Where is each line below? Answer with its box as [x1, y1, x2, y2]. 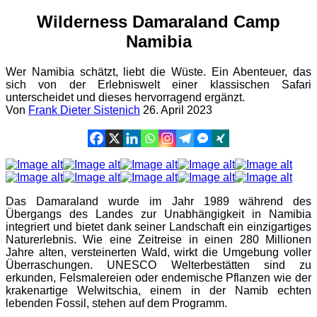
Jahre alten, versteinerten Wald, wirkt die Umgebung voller [6, 246, 311, 258]
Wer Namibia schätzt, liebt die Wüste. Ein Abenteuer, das [6, 65, 311, 78]
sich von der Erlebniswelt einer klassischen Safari [6, 78, 311, 91]
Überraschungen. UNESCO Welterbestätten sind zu [6, 258, 311, 271]
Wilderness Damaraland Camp [37, 11, 280, 31]
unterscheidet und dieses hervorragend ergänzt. [6, 91, 245, 103]
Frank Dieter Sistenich [28, 103, 140, 116]
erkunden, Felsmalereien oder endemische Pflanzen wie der [6, 271, 311, 284]
